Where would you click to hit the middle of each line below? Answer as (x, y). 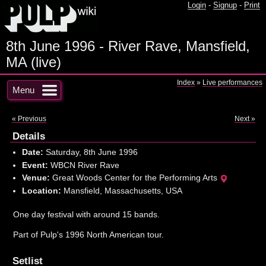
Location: (41, 190)
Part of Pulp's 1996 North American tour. (89, 235)
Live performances (232, 83)
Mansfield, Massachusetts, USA (121, 190)
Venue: (36, 178)
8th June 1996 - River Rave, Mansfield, (128, 46)
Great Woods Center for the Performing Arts (134, 178)
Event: (35, 165)
